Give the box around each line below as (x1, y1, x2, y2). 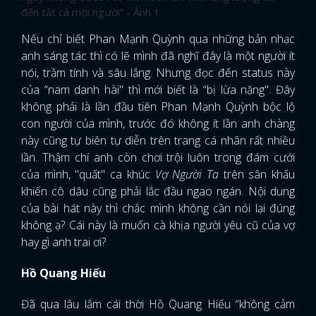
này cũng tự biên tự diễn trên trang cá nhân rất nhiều (21, 133, 295, 149)
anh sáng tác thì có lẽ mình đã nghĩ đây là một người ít (21, 48, 295, 64)
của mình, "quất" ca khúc (21, 166, 155, 183)
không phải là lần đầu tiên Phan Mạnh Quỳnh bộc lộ (21, 99, 295, 115)
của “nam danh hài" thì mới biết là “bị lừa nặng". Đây (21, 82, 295, 98)
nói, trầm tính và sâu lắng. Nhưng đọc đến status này (21, 65, 295, 81)
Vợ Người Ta (154, 166, 219, 183)
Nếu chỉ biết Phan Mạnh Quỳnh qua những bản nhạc (21, 31, 295, 47)
